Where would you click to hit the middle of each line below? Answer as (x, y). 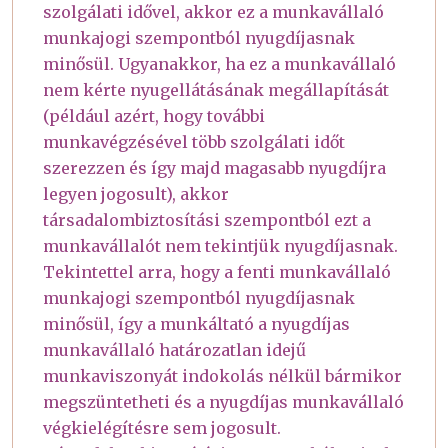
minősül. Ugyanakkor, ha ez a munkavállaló (219, 63)
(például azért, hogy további (154, 115)
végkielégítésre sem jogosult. (162, 427)
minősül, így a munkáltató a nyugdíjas (196, 323)
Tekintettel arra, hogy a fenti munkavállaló (217, 271)
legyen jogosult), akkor (136, 193)
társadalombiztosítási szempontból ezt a (207, 219)
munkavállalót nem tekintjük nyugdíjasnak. (222, 245)
